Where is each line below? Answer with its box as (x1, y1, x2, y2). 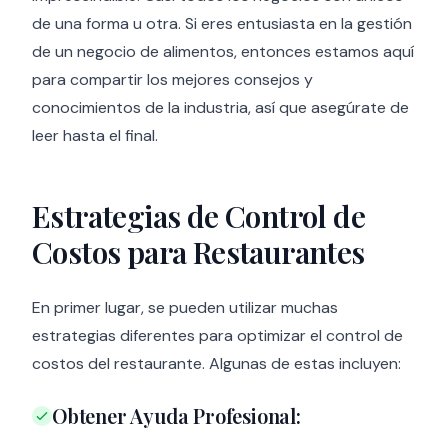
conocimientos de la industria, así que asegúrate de (32, 97, 409, 118)
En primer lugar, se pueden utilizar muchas (32, 297, 338, 318)
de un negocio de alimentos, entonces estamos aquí (32, 41, 414, 62)
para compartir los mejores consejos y (32, 69, 313, 90)
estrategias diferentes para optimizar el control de (32, 325, 403, 346)
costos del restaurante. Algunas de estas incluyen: (32, 353, 401, 374)
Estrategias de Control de (32, 196, 365, 236)
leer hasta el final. (32, 125, 158, 146)
